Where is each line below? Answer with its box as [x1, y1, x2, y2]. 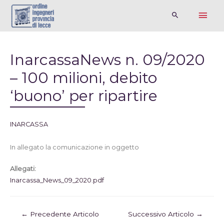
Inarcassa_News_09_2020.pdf [10, 176, 104, 184]
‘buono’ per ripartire [10, 86, 157, 105]
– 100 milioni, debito [10, 68, 157, 87]
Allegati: [10, 165, 36, 173]
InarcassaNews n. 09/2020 [10, 50, 205, 69]
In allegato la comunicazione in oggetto [10, 143, 139, 151]
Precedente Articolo [28, 209, 99, 218]
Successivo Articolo [127, 209, 196, 218]
